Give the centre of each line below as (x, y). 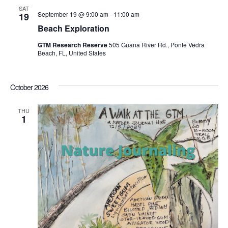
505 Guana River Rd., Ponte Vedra (156, 45)
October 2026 (29, 87)
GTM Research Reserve (73, 45)
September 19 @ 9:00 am (73, 14)
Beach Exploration (73, 28)
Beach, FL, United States (72, 53)
